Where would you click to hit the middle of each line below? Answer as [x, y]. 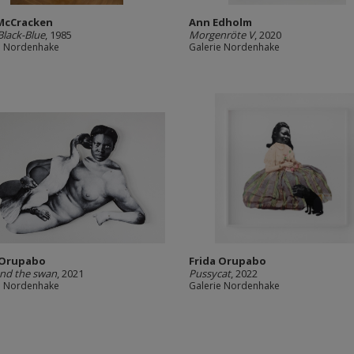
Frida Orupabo [228, 261]
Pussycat [210, 273]
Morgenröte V [222, 35]
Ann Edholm [220, 22]
